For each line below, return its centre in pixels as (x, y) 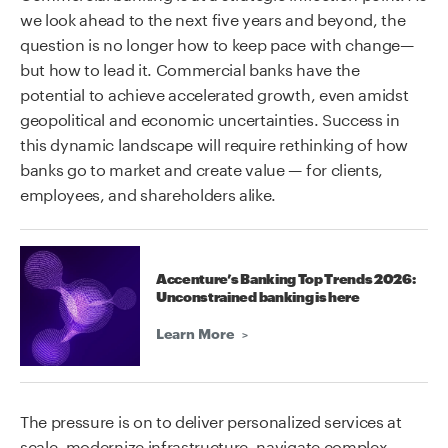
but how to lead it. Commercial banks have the (190, 67)
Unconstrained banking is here (258, 297)
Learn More (195, 332)
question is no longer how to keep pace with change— (217, 42)
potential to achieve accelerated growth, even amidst (214, 92)
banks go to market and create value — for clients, (201, 167)
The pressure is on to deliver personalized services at (211, 419)
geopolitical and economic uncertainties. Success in (210, 117)
